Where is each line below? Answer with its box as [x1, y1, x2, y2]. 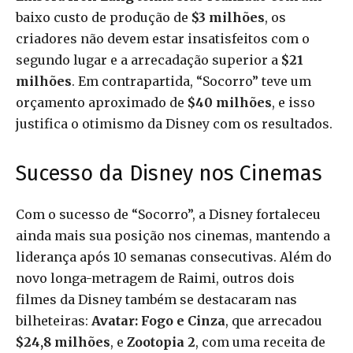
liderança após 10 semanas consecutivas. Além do [16, 249, 332, 266]
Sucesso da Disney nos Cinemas [16, 161, 322, 187]
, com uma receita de [195, 334, 325, 351]
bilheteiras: [16, 313, 91, 329]
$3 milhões [191, 9, 265, 26]
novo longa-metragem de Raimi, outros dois [16, 270, 295, 287]
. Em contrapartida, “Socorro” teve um [72, 73, 311, 90]
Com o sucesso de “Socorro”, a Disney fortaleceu [16, 206, 321, 223]
